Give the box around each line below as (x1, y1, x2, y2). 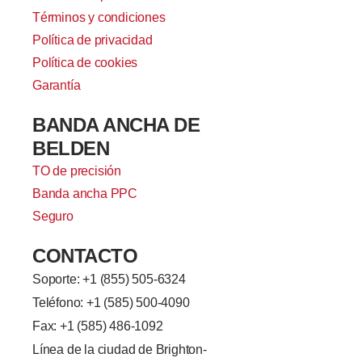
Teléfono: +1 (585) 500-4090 (32, 296, 190, 310)
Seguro (32, 209, 74, 224)
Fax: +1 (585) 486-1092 (32, 319, 163, 334)
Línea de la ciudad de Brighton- (32, 343, 207, 357)
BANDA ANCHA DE (32, 114, 200, 137)
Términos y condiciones (32, 11, 166, 25)
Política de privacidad (32, 33, 153, 48)
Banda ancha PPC (32, 187, 137, 201)
